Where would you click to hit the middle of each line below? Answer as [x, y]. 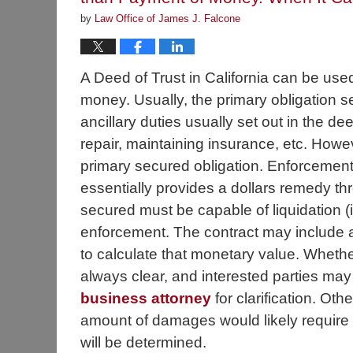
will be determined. [143, 343]
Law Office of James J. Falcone [167, 19]
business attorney [146, 299]
